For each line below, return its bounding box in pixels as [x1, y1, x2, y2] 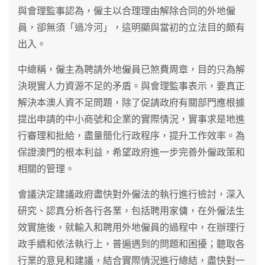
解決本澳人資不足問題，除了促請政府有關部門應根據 [18, 96, 245, 108]
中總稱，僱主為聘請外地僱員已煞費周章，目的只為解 [18, 63, 245, 75]
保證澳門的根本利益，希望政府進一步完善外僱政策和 [18, 146, 245, 158]
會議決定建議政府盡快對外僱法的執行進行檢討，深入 [18, 188, 245, 200]
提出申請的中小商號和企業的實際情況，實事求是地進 [18, 113, 245, 125]
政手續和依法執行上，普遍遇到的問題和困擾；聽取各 [18, 238, 245, 250]
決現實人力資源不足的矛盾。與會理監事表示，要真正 [18, 80, 245, 92]
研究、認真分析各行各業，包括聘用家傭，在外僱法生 [18, 205, 245, 216]
